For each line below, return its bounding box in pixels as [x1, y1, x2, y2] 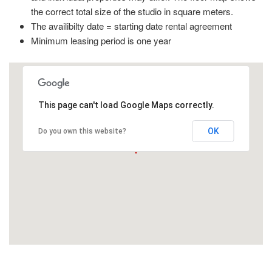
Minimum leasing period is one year [31, 34, 171, 47]
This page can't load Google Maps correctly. [38, 100, 214, 110]
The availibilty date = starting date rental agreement [31, 19, 232, 33]
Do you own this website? [38, 127, 126, 136]
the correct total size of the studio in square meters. [31, 5, 233, 18]
